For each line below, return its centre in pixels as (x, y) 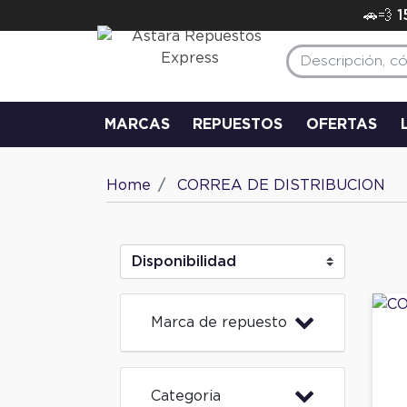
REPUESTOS (238, 124)
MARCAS (137, 124)
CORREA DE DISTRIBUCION (281, 185)
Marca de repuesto (219, 322)
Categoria (186, 396)
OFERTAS (341, 124)
